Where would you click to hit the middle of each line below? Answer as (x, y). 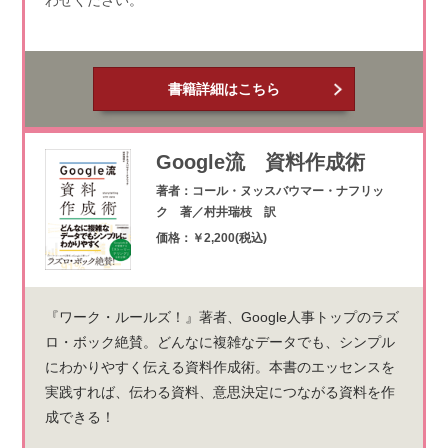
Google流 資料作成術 (260, 161)
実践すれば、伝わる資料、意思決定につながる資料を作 (219, 391)
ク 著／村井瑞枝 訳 (215, 211)
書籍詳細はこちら (223, 88)
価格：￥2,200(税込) (211, 237)
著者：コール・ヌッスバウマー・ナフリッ (269, 190)
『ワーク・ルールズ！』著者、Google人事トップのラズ (221, 316)
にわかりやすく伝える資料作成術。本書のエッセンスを (219, 366)
